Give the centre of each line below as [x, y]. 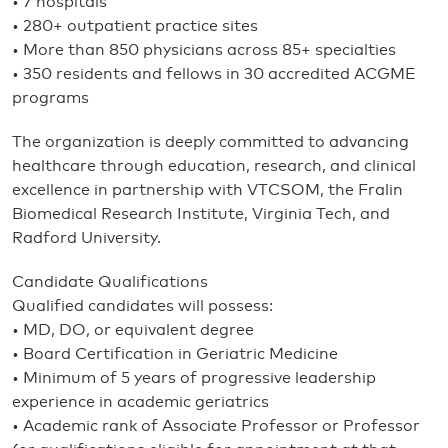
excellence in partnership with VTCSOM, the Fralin [207, 190]
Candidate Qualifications [110, 282]
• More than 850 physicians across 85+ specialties [204, 50]
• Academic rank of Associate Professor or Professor [216, 426]
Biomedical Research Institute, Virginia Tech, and [201, 214]
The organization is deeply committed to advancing [210, 142]
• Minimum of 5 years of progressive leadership [194, 378]
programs [50, 98]
